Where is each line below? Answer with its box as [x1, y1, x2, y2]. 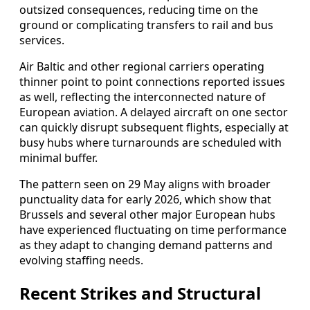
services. [19, 33, 64, 48]
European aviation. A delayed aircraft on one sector [19, 104, 288, 120]
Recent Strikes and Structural [19, 282, 261, 305]
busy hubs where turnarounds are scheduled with [19, 135, 282, 151]
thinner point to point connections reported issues [19, 74, 285, 90]
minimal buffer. [19, 150, 98, 166]
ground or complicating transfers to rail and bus [19, 17, 273, 33]
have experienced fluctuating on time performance [19, 222, 286, 238]
